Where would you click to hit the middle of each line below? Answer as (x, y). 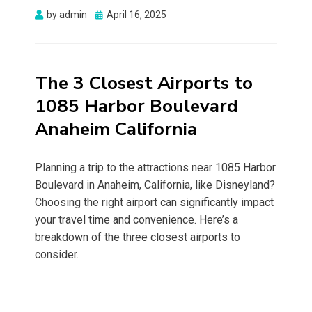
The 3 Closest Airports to (144, 84)
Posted (110, 14)
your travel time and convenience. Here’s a (136, 220)
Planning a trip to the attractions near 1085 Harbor (155, 168)
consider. (57, 255)
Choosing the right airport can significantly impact (154, 203)
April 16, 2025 (136, 15)
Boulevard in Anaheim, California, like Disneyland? (155, 185)
